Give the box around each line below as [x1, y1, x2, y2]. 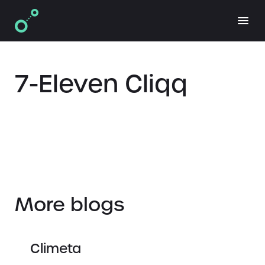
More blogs [15, 192, 124, 217]
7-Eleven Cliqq [15, 68, 188, 99]
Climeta [30, 240, 81, 257]
